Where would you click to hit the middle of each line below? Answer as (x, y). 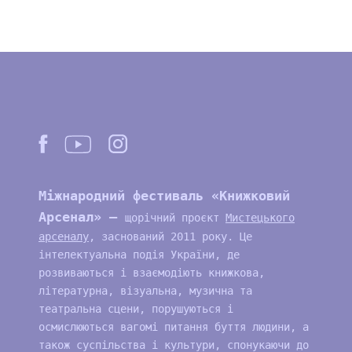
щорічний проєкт (175, 218)
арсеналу (63, 236)
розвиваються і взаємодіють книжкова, (151, 273)
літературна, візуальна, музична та (145, 291)
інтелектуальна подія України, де (139, 255)
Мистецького (260, 218)
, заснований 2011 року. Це (170, 236)
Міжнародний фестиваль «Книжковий (164, 196)
